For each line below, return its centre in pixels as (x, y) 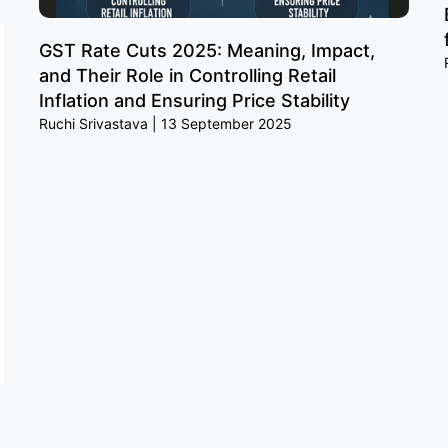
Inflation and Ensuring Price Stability (194, 100)
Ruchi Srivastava (95, 123)
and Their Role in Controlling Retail (187, 75)
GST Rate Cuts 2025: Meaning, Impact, (207, 50)
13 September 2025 (224, 123)
